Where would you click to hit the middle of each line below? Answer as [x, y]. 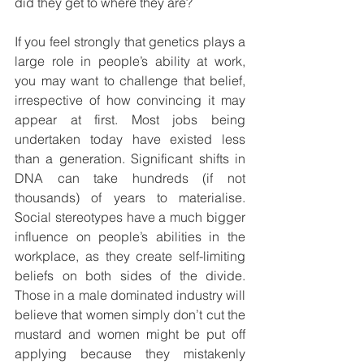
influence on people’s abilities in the [130, 237]
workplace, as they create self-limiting [130, 256]
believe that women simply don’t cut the [130, 315]
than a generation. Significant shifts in [130, 159]
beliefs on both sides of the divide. [130, 276]
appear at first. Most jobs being [130, 120]
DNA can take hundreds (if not [130, 178]
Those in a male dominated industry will [130, 295]
